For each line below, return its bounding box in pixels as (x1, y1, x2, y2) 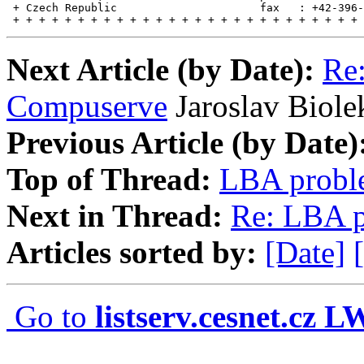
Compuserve (6, 89, 167, 124)
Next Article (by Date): (6, 52, 314, 88)
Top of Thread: (6, 162, 211, 197)
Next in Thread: (6, 198, 223, 234)
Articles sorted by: (6, 235, 257, 271)
